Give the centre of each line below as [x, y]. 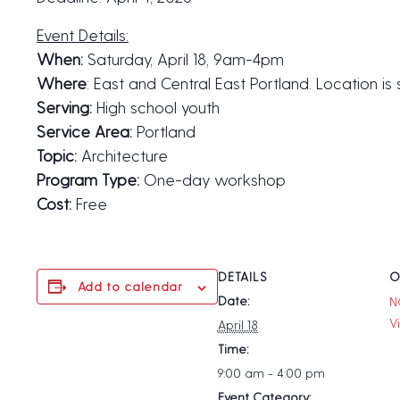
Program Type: [90, 179]
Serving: [64, 107]
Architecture [122, 155]
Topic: [56, 155]
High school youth [155, 107]
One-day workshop [214, 179]
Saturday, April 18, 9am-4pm [183, 59]
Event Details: [82, 35]
